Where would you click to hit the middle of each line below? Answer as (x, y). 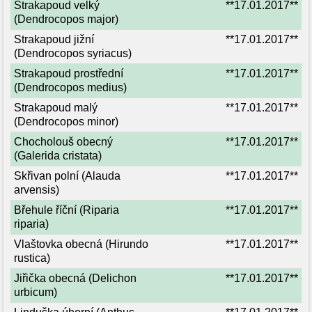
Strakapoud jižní (54, 39)
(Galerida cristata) (58, 156)
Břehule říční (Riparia (67, 210)
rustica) (32, 258)
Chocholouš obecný (63, 142)
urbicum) (36, 292)
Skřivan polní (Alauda (67, 176)
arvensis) (37, 190)
